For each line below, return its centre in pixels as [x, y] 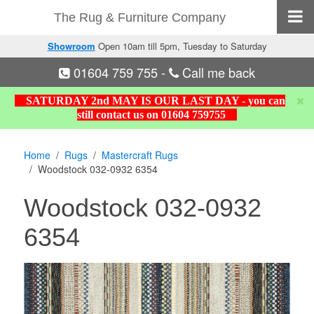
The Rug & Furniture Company [139, 18]
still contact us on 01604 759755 [157, 115]
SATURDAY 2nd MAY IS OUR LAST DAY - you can [154, 101]
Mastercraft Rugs [140, 155]
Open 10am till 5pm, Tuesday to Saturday [181, 46]
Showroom [71, 46]
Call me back [217, 72]
